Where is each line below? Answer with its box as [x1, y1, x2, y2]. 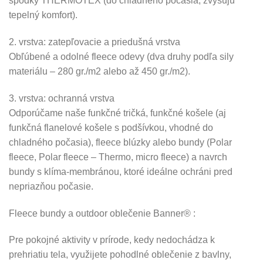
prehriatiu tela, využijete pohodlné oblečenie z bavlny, [9, 249, 231, 260]
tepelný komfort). [9, 10, 77, 21]
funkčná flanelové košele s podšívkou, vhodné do [9, 122, 213, 133]
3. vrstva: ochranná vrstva [9, 93, 114, 103]
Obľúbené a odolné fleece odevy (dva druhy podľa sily [9, 51, 234, 62]
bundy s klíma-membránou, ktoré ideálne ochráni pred [9, 166, 232, 177]
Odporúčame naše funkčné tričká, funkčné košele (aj [9, 107, 226, 118]
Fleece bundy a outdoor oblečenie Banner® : [9, 208, 195, 218]
